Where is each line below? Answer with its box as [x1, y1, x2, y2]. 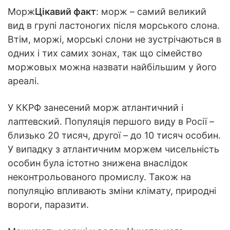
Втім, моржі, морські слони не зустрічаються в [8, 33, 221, 45]
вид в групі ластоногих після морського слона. [8, 20, 220, 31]
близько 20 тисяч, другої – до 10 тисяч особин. [8, 129, 221, 141]
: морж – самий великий [96, 6, 206, 17]
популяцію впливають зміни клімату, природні [8, 185, 216, 196]
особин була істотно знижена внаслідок [8, 157, 188, 168]
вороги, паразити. [8, 199, 89, 210]
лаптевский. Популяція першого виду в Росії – [8, 116, 214, 127]
